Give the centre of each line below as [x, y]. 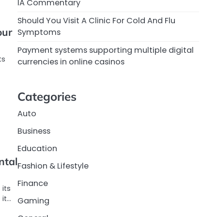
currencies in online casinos [71, 62]
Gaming [33, 201]
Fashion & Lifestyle [53, 166]
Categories [47, 97]
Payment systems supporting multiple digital [106, 50]
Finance [33, 184]
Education [37, 149]
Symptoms [39, 32]
